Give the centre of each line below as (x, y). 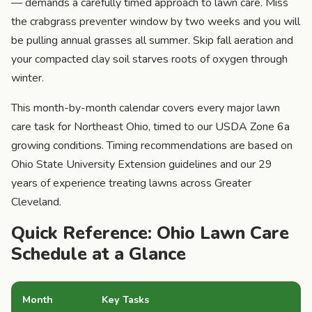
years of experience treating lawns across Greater (131, 183)
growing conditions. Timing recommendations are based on (152, 145)
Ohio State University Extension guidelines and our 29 (142, 164)
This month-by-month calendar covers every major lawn (146, 108)
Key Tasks (125, 299)
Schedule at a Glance (99, 253)
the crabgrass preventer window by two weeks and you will (156, 21)
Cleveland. (36, 202)
